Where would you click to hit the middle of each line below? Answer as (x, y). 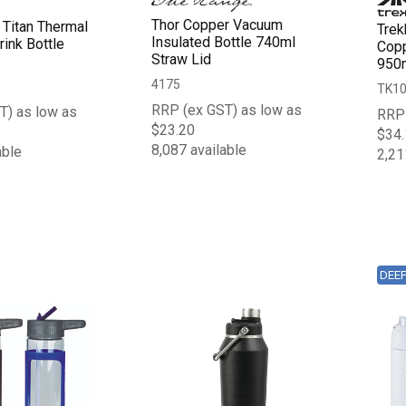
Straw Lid (182, 59)
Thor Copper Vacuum (217, 24)
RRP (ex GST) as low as (227, 110)
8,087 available (199, 150)
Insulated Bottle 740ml (224, 42)
